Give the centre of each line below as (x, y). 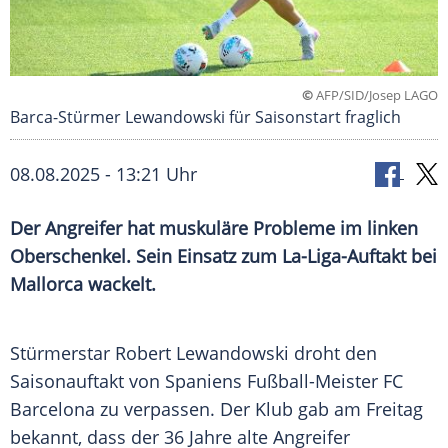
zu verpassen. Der (175, 409)
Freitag (394, 409)
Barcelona (52, 409)
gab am (329, 409)
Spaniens (203, 381)
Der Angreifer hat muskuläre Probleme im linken (214, 228)
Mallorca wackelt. (83, 284)
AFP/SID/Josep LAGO (375, 95)
